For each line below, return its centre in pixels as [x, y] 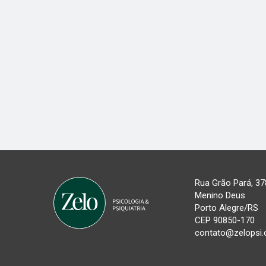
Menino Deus [220, 195]
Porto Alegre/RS [226, 208]
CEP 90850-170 [224, 220]
